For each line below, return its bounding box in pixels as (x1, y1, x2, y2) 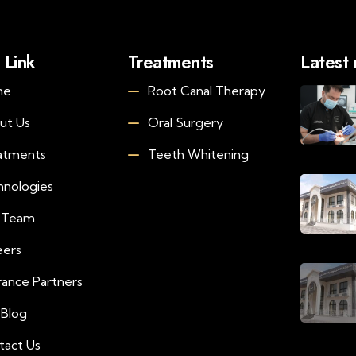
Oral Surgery (147, 114, 223, 130)
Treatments (127, 49, 214, 75)
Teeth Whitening (147, 146, 249, 162)
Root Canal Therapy (147, 83, 265, 99)
